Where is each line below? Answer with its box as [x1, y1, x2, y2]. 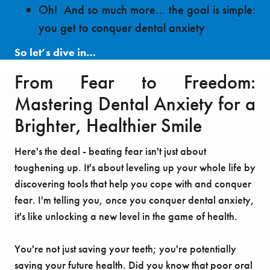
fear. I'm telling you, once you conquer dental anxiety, [14, 193, 254, 207]
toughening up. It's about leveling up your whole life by [14, 160, 256, 175]
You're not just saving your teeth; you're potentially [14, 242, 236, 256]
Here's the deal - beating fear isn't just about [14, 144, 206, 159]
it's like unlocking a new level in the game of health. [14, 209, 237, 224]
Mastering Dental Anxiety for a [14, 92, 256, 117]
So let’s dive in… [14, 45, 96, 60]
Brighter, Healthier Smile [14, 113, 202, 139]
